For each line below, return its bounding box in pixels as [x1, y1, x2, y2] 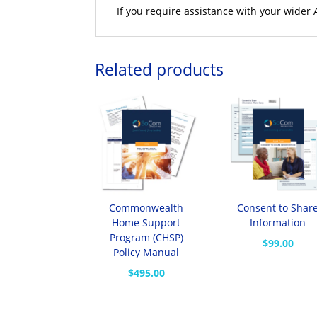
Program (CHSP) [109, 231, 183, 245]
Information [250, 216, 306, 230]
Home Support [112, 216, 181, 230]
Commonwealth [109, 201, 184, 215]
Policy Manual [113, 246, 180, 260]
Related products [95, 58, 224, 81]
